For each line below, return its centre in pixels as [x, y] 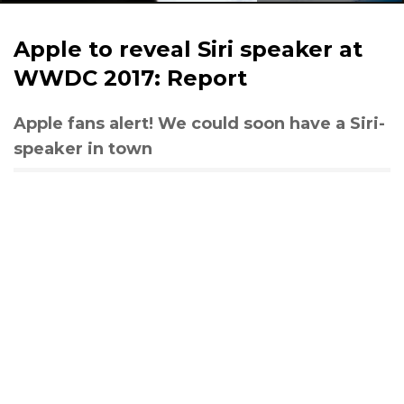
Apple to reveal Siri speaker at [188, 49]
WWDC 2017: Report [130, 78]
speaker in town [83, 149]
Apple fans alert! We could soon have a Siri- [199, 124]
